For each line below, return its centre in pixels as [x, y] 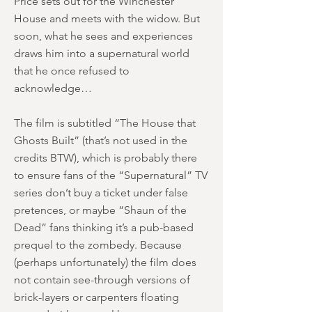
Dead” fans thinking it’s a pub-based [104, 227]
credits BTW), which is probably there [106, 158]
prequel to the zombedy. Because [98, 245]
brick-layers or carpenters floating [96, 297]
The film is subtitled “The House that [105, 123]
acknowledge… [53, 88]
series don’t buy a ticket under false [101, 193]
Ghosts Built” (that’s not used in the [101, 140]
